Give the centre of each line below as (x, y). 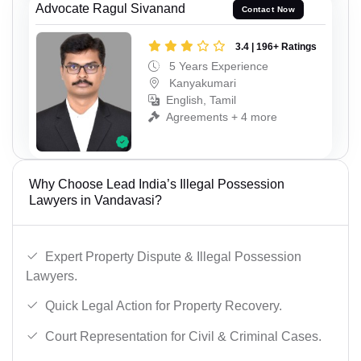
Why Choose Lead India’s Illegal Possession (157, 184)
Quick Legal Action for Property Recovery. (164, 306)
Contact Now (268, 10)
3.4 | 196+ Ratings (276, 47)
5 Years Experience (217, 66)
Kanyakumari (201, 83)
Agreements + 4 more (222, 117)
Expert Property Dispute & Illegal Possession (173, 256)
